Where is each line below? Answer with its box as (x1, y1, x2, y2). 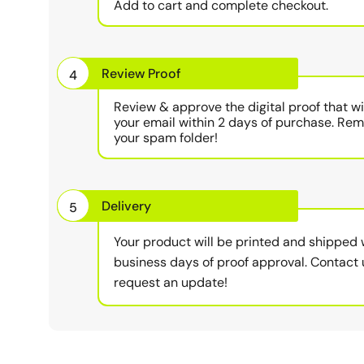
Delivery (102, 197, 151, 214)
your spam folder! (114, 128, 218, 146)
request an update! (114, 273, 227, 291)
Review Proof (102, 64, 181, 82)
